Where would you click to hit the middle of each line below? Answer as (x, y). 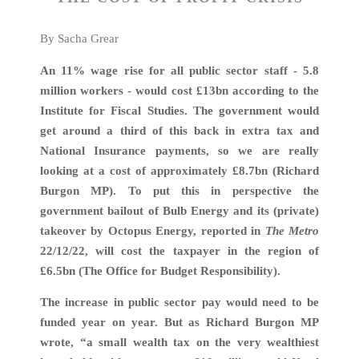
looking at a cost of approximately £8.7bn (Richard (179, 170)
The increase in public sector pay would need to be (179, 303)
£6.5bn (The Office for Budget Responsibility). (160, 270)
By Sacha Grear (79, 38)
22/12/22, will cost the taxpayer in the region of (179, 250)
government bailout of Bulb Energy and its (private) (179, 210)
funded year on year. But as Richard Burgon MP (179, 323)
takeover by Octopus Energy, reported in (153, 230)
